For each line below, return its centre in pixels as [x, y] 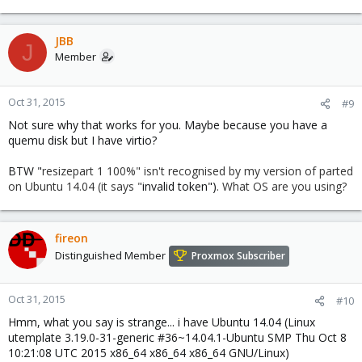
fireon [72, 238]
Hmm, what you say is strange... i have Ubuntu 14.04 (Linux [162, 322]
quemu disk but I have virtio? [82, 140]
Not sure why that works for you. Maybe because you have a [168, 125]
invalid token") [179, 186]
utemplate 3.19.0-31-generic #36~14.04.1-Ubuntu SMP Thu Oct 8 [177, 337]
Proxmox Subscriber [238, 256]
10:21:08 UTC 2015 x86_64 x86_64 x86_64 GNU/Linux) [149, 353]
